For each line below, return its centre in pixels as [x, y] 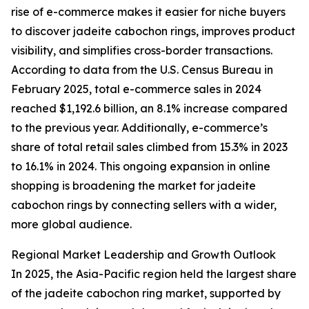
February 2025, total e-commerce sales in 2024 [136, 89]
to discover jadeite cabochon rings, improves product [153, 31]
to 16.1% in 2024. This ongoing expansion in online [141, 167]
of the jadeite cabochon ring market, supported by [146, 293]
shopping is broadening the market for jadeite [133, 186]
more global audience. [71, 225]
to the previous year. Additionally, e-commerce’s [139, 128]
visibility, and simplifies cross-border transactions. [142, 51]
